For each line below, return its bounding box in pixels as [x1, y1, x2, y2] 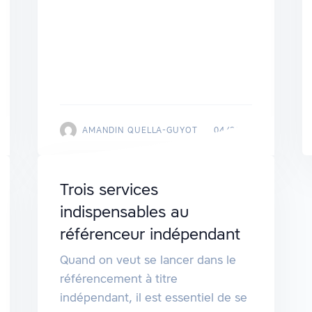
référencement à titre [59, 271, 178, 287]
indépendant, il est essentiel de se [59, 290, 247, 306]
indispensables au [59, 201, 189, 223]
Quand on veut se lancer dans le [59, 252, 236, 268]
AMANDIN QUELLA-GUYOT [81, 125, 198, 136]
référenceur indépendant [59, 224, 240, 245]
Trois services [59, 179, 158, 201]
